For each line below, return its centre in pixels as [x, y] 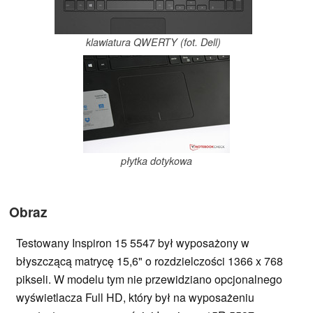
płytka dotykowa [156, 160]
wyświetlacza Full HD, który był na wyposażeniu [135, 297]
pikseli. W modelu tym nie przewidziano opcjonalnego [149, 279]
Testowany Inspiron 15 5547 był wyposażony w [133, 242]
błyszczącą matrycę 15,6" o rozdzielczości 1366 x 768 [150, 261]
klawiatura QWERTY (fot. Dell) [153, 42]
